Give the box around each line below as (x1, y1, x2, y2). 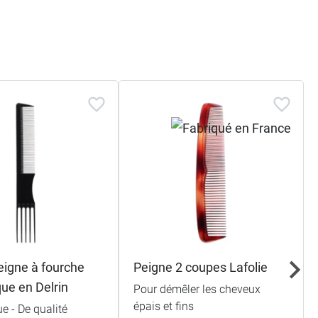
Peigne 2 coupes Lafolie (133, 259, 268, 275)
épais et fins (133, 299, 194, 313)
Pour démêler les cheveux (133, 282, 261, 296)
